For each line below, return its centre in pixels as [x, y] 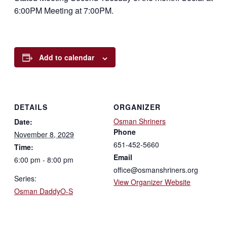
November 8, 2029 [44, 134]
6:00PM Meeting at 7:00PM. [64, 11]
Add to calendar [67, 58]
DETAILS [31, 107]
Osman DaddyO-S [44, 191]
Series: [25, 178]
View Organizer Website [152, 182]
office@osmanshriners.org [156, 169]
